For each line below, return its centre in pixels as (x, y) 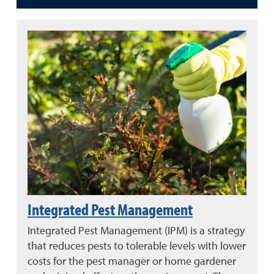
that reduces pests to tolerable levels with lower (137, 245)
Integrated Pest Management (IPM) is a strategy (136, 230)
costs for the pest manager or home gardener (132, 261)
